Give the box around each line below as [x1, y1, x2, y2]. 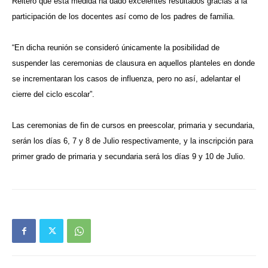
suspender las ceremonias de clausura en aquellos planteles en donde [12, 59, 255, 68]
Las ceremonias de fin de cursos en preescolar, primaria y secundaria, [12, 121, 255, 130]
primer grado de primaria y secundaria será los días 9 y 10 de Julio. [12, 152, 245, 161]
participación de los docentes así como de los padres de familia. [12, 12, 235, 21]
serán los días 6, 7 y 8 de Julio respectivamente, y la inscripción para [12, 136, 253, 145]
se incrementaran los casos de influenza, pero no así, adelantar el [12, 74, 240, 83]
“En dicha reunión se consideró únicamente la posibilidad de [12, 43, 220, 52]
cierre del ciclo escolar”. [12, 90, 95, 99]
